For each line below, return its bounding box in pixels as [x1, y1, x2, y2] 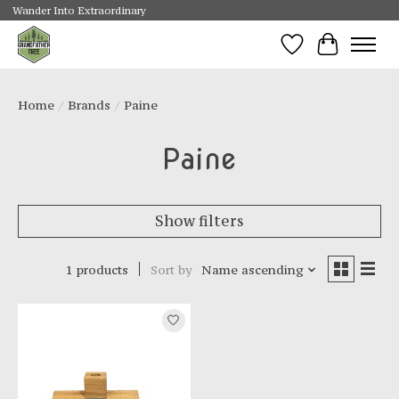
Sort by [150, 261, 192, 278]
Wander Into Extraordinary [12, 4, 146, 18]
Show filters [155, 210, 244, 231]
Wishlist [291, 44, 354, 64]
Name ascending [200, 261, 304, 278]
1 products [65, 261, 128, 278]
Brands [68, 96, 110, 113]
